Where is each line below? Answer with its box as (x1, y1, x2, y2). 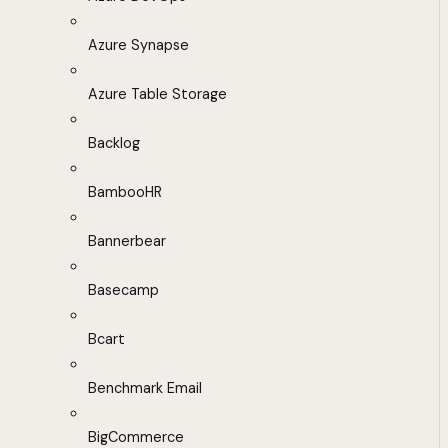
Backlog (88, 134, 140, 153)
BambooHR (88, 183, 162, 202)
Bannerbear (88, 232, 166, 251)
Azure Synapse (88, 36, 189, 55)
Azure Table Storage (88, 85, 227, 104)
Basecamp (88, 281, 159, 300)
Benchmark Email (88, 379, 202, 398)
